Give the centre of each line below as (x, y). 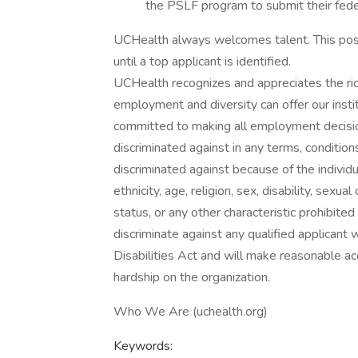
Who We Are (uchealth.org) (191, 312)
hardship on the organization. (192, 277)
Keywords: (143, 346)
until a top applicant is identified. (202, 62)
